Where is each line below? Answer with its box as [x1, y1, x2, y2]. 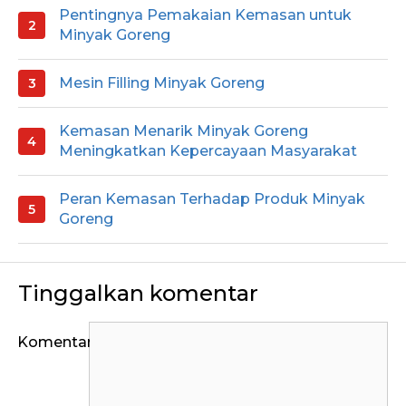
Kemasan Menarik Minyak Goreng [59, 121, 308, 140]
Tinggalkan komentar [18, 279, 258, 306]
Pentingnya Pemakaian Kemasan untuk [59, 5, 352, 24]
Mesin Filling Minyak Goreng [59, 73, 265, 92]
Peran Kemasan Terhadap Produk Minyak [59, 189, 365, 208]
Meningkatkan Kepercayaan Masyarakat [59, 141, 357, 159]
